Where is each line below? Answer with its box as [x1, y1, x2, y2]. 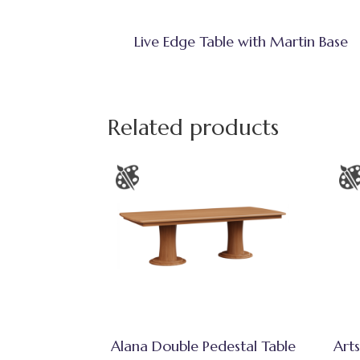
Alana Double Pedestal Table [110, 336, 296, 355]
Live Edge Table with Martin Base [133, 32, 348, 51]
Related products [108, 114, 280, 142]
